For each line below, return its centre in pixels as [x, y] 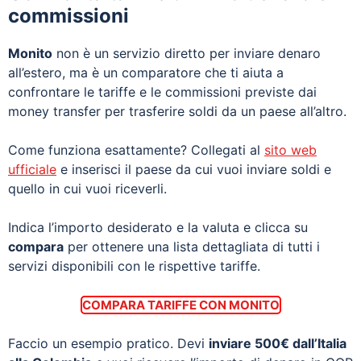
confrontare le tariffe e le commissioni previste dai [162, 91]
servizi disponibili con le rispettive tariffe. [134, 266]
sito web [290, 149]
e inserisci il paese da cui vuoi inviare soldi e [194, 169]
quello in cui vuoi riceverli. [87, 188]
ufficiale [32, 169]
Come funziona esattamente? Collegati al [136, 149]
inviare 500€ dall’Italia [278, 343]
